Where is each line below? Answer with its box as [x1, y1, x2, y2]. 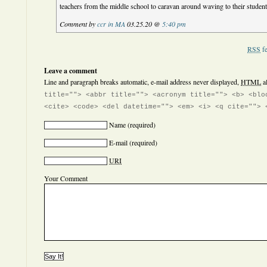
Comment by [60, 19, 98, 29]
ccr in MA [97, 19, 126, 29]
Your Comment [44, 173, 88, 183]
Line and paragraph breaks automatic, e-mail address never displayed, [44, 77, 241, 86]
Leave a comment [44, 66, 97, 76]
